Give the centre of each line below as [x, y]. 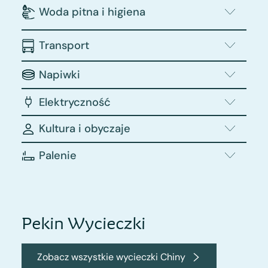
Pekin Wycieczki [83, 223]
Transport [64, 46]
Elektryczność [74, 102]
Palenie [57, 156]
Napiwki [59, 75]
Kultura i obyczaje [84, 129]
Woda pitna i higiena [92, 12]
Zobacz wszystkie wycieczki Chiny [111, 257]
